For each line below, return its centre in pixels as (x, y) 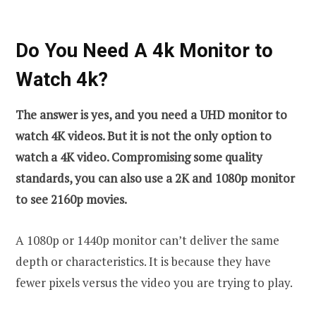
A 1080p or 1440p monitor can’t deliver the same (147, 241)
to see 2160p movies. (71, 200)
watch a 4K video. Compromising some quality (139, 157)
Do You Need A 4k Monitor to (144, 50)
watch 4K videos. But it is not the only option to (144, 136)
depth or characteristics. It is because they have (143, 262)
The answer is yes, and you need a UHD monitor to (151, 115)
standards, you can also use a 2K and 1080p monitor (155, 178)
